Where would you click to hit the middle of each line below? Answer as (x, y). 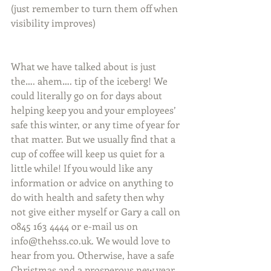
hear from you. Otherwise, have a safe (94, 255)
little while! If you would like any (83, 168)
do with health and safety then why (89, 197)
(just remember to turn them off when (96, 8)
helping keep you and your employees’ (94, 110)
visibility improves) (53, 23)
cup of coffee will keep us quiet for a (89, 154)
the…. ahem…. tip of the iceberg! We (90, 81)
